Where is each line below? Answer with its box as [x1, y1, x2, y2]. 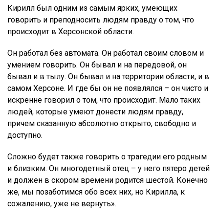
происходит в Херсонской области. [7, 27, 134, 37]
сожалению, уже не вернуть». [7, 199, 116, 209]
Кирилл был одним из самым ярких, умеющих [7, 3, 177, 13]
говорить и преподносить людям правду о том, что [7, 15, 194, 25]
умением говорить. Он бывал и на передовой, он [7, 60, 187, 70]
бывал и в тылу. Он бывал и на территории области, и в [7, 72, 209, 82]
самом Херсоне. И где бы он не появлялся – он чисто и [7, 84, 208, 93]
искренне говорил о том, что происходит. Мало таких [7, 95, 200, 105]
